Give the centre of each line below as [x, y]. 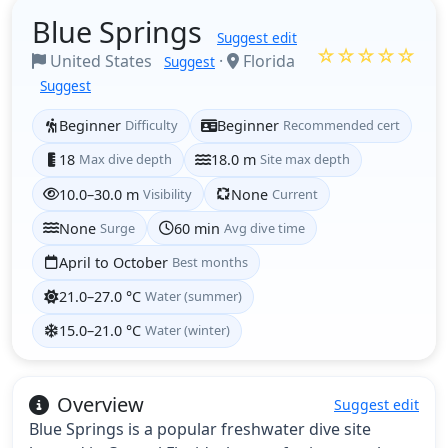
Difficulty [152, 125]
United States [101, 60]
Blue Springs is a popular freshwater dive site [200, 428]
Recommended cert [342, 125]
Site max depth [305, 159]
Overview [100, 404]
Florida [267, 60]
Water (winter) [188, 330]
